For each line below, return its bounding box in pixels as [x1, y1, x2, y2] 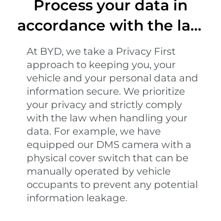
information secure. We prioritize [26, 85, 185, 98]
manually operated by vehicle [26, 165, 171, 178]
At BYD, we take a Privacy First [26, 45, 176, 58]
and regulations [50, 36, 171, 54]
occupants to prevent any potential [26, 179, 198, 191]
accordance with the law [17, 16, 204, 34]
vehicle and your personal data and [26, 72, 198, 84]
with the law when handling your [26, 112, 187, 124]
